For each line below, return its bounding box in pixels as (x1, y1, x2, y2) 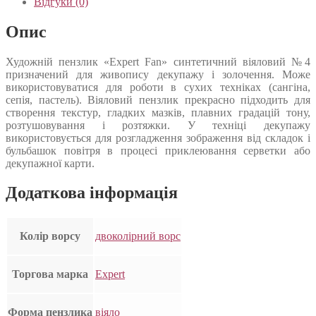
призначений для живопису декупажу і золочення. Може (6, 68, 310, 80)
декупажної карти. (6, 157, 95, 169)
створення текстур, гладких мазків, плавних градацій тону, (6, 106, 310, 119)
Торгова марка (12, 268, 88, 281)
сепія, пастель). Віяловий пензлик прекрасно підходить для (6, 93, 310, 106)
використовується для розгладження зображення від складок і (6, 131, 310, 144)
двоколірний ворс (95, 230, 181, 243)
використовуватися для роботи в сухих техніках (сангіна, (6, 80, 310, 93)
